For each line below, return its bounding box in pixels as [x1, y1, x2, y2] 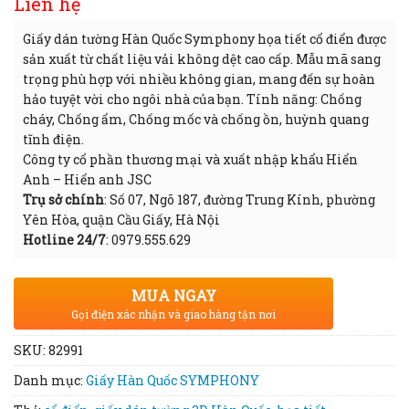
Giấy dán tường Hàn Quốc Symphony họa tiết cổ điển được [23, 29, 386, 47]
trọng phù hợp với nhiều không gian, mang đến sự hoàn [23, 69, 375, 88]
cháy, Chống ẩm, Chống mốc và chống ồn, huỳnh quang [23, 110, 369, 128]
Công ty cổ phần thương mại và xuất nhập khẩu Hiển [23, 150, 358, 168]
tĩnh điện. [23, 130, 84, 148]
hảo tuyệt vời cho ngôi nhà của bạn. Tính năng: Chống [23, 89, 362, 108]
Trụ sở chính [23, 190, 104, 208]
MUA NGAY [131, 285, 216, 305]
